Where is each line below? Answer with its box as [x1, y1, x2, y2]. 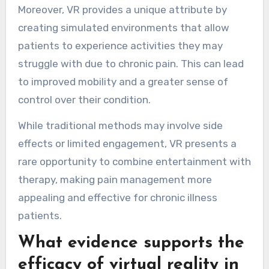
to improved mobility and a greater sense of [17, 76, 228, 88]
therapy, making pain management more [17, 174, 212, 186]
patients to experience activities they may [17, 40, 223, 52]
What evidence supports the [17, 235, 244, 252]
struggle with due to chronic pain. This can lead [17, 58, 244, 70]
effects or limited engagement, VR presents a [17, 138, 237, 150]
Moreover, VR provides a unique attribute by [17, 4, 227, 16]
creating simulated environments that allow [17, 22, 229, 34]
